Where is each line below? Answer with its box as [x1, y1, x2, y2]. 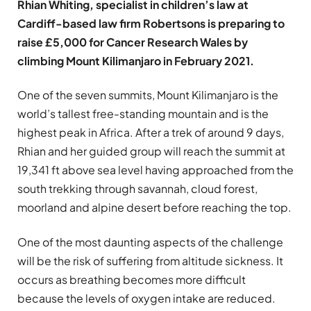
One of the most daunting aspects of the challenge [17, 234, 283, 249]
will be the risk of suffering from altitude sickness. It [17, 253, 283, 268]
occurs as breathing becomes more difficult [17, 271, 246, 287]
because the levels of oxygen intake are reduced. [17, 290, 278, 305]
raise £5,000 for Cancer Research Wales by [17, 35, 248, 49]
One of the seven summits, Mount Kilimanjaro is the [17, 87, 278, 103]
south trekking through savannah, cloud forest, [17, 181, 258, 196]
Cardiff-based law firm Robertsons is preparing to [17, 16, 285, 31]
